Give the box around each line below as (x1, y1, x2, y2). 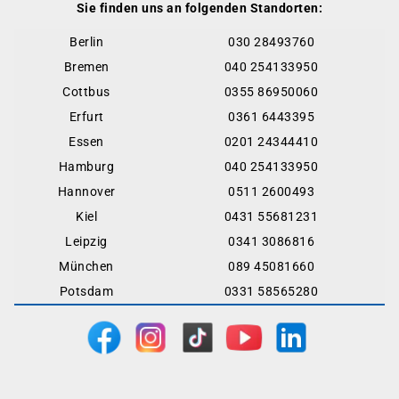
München (59, 259, 114, 273)
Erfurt (69, 110, 104, 124)
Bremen (63, 60, 110, 74)
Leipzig (65, 234, 108, 248)
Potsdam (59, 284, 114, 298)
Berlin (69, 35, 103, 49)
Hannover (57, 184, 116, 199)
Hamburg (58, 159, 115, 174)
